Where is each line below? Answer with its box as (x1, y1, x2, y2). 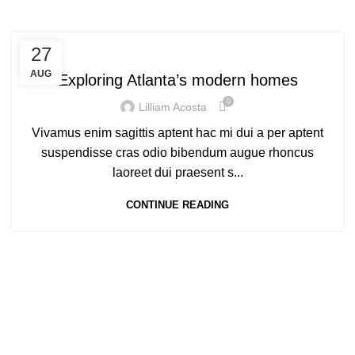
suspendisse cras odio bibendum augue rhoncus (41, 146, 314, 160)
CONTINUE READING (126, 199, 229, 212)
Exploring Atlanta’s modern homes (57, 71, 298, 90)
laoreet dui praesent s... (112, 166, 243, 180)
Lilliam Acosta (139, 100, 207, 113)
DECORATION (146, 43, 209, 55)
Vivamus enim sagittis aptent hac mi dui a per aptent (32, 126, 323, 140)
